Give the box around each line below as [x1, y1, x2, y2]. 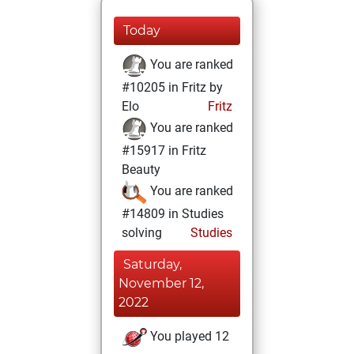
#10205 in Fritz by [122, 80, 223, 95]
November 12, [119, 276, 204, 291]
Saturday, [123, 257, 182, 272]
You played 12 [147, 329, 229, 345]
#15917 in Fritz [122, 143, 206, 158]
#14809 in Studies [122, 206, 224, 221]
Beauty [122, 162, 160, 177]
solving [122, 225, 162, 240]
